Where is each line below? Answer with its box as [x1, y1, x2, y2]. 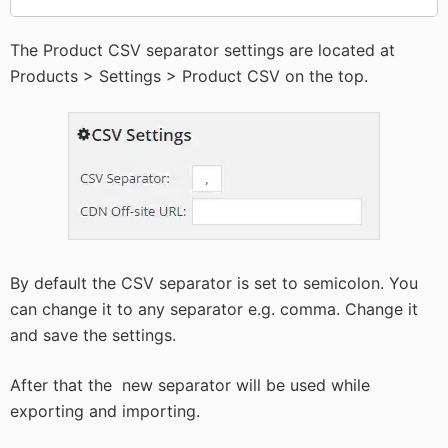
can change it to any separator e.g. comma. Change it [10, 299, 418, 319]
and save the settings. [10, 325, 176, 345]
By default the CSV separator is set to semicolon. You [10, 273, 418, 293]
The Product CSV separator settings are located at [10, 40, 395, 60]
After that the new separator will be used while [10, 375, 370, 395]
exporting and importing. [10, 401, 200, 421]
